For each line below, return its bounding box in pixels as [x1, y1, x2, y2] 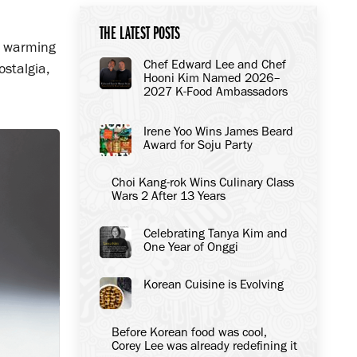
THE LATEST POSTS [99, 23, 180, 44]
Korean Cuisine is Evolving [143, 277, 284, 292]
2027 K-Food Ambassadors [143, 84, 288, 99]
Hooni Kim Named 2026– [143, 70, 280, 85]
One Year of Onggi [143, 239, 238, 254]
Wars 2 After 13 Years [111, 188, 226, 203]
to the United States [143, 97, 250, 112]
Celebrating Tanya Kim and [143, 226, 288, 241]
